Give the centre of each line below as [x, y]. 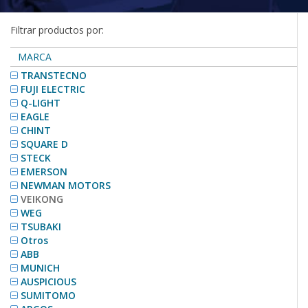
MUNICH [40, 268]
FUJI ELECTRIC [53, 89]
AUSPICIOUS [48, 282]
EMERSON [44, 172]
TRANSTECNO [54, 76]
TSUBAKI [41, 227]
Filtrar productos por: [57, 30]
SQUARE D [44, 144]
